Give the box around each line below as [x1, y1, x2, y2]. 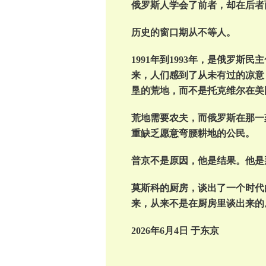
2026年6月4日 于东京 [131, 226, 219, 236]
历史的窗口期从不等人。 [131, 27, 236, 37]
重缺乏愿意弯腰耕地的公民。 [131, 128, 255, 138]
